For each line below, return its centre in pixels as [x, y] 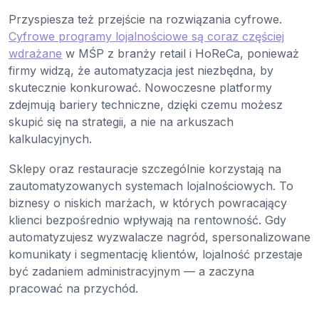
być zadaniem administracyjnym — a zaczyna [131, 272]
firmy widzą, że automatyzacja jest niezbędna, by [141, 71]
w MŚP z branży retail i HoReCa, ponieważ [181, 54]
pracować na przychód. [73, 289]
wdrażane [35, 54]
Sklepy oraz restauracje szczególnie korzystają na [145, 169]
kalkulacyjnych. [50, 139]
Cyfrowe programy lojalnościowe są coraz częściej [146, 37]
